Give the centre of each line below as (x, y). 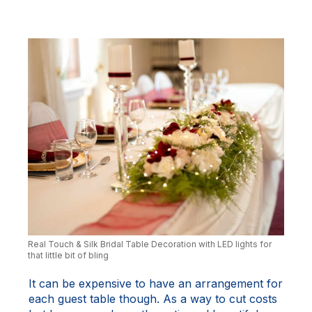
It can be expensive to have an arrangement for (156, 283)
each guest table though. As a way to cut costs (153, 298)
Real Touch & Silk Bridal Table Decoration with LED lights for (150, 244)
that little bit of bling (68, 255)
